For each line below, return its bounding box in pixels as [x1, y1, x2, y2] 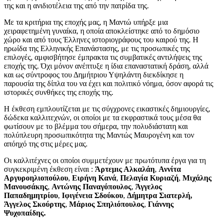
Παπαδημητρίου [4, 191, 58, 200]
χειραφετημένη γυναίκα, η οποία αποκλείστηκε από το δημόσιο [4, 26, 200, 35]
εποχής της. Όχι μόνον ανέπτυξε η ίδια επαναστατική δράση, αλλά [4, 61, 208, 70]
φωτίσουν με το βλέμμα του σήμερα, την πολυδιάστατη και [4, 122, 188, 130]
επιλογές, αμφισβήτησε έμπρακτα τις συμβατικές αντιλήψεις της [4, 53, 202, 61]
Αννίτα [159, 164, 181, 173]
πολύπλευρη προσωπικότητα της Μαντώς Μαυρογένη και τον [4, 130, 194, 139]
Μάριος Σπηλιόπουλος [69, 200, 144, 208]
